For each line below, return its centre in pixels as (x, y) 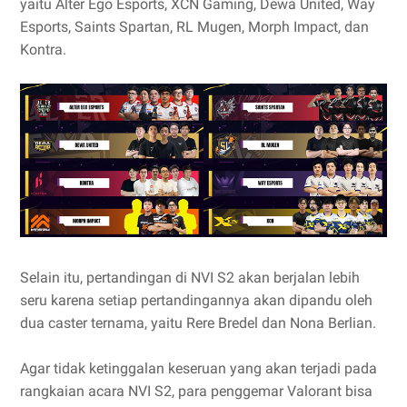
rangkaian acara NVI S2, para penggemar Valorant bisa (196, 391)
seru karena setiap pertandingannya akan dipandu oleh (196, 300)
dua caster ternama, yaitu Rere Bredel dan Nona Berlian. (198, 323)
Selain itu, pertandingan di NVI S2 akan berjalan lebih (190, 277)
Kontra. (43, 50)
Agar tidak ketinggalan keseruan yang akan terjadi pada (199, 368)
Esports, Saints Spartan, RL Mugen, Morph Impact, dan (194, 27)
